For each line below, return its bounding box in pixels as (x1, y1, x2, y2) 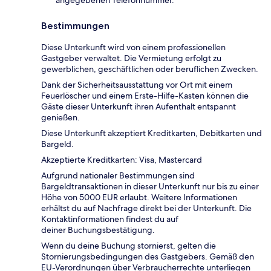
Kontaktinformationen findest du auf (41, 213, 178, 224)
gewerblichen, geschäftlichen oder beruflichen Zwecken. (41, 63, 258, 74)
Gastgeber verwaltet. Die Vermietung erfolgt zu (41, 52, 221, 64)
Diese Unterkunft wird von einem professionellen (41, 41, 226, 53)
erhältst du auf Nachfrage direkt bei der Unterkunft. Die (41, 202, 252, 214)
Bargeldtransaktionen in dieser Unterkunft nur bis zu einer (41, 180, 259, 192)
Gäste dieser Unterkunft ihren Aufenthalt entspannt (41, 100, 236, 112)
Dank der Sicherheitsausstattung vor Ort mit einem (41, 79, 232, 90)
